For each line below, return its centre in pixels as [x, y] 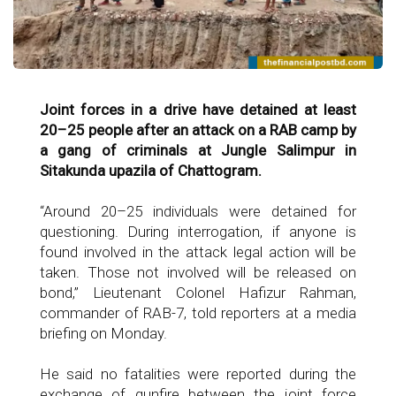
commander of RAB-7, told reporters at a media [198, 313]
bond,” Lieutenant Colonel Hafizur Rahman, [198, 293]
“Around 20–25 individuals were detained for [198, 211]
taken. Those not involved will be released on [198, 272]
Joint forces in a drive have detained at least [198, 110]
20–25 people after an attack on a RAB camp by [198, 130]
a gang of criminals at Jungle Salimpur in [198, 150]
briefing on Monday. [103, 333]
